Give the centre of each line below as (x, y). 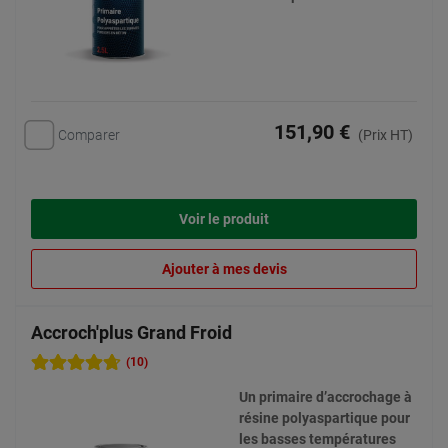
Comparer (89, 134)
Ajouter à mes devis (224, 269)
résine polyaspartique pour (324, 418)
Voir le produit (224, 219)
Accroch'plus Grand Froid (131, 332)
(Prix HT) (385, 135)
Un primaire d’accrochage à (325, 397)
